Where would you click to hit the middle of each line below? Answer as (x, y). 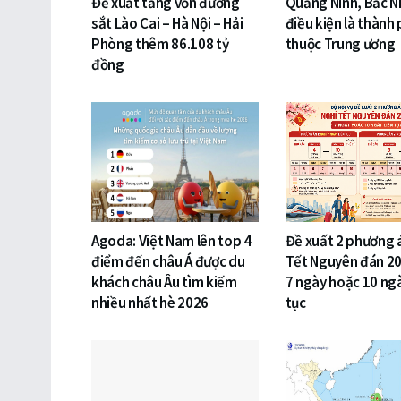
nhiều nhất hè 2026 (150, 302)
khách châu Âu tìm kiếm (164, 282)
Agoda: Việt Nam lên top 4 (171, 240)
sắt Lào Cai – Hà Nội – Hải (167, 24)
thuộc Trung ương (340, 44)
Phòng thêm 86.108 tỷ (160, 44)
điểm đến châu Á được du (168, 261)
